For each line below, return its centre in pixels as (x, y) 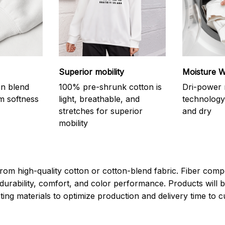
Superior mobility (92, 72)
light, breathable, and (99, 99)
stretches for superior (101, 111)
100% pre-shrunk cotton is (110, 87)
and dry (197, 111)
